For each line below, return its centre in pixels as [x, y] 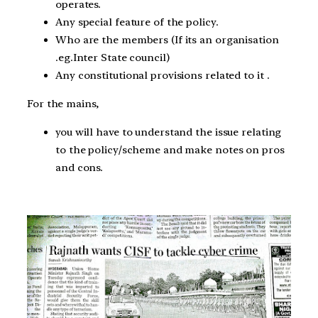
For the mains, [63, 104]
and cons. [79, 167]
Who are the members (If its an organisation [167, 40]
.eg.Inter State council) [113, 58]
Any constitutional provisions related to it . [163, 76]
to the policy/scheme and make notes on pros [170, 149]
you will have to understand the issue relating [169, 132]
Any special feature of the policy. [137, 22]
